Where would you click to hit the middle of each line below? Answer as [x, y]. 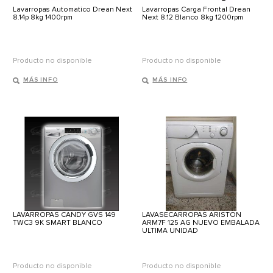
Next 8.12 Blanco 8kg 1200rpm [193, 18]
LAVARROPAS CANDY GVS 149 [64, 215]
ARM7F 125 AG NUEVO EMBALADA [201, 223]
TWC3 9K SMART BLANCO [58, 223]
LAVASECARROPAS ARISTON [192, 215]
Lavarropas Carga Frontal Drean [197, 10]
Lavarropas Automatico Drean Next [73, 10]
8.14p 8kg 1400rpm [43, 18]
